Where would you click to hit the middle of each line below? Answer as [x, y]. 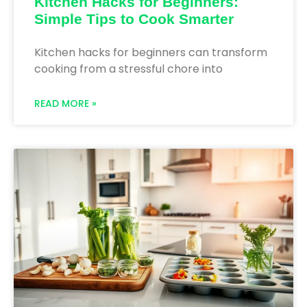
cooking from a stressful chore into [128, 69]
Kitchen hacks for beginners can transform [151, 52]
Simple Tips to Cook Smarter [134, 19]
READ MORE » [65, 103]
